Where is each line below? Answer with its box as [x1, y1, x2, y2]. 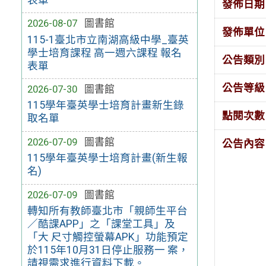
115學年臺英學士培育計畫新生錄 [27, 99, 184, 112]
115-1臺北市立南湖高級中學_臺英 [27, 33, 189, 46]
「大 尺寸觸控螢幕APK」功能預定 [27, 230, 188, 243]
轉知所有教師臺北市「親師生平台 [27, 204, 188, 217]
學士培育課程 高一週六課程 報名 [27, 46, 182, 59]
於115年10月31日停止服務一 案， [27, 243, 189, 256]
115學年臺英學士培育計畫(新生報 [27, 152, 188, 164]
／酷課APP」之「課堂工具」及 [27, 217, 175, 230]
